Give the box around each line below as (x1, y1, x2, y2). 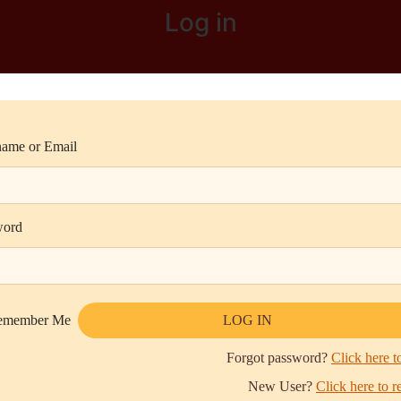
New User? (248, 378, 316, 394)
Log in (164, 6, 237, 38)
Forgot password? (226, 349, 331, 365)
